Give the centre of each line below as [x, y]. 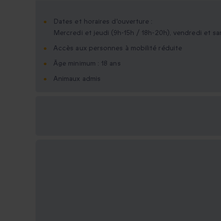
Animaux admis [77, 79]
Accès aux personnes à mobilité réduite [118, 48]
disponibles [64, 122]
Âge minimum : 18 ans [87, 64]
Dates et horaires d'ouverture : [103, 22]
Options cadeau [73, 110]
